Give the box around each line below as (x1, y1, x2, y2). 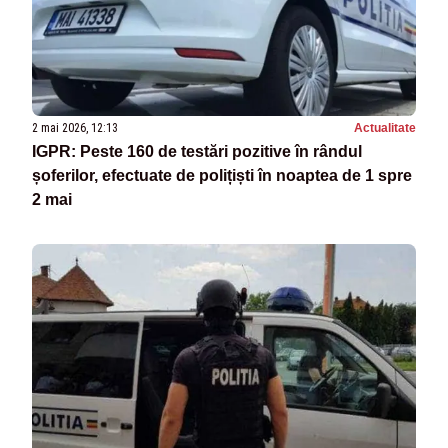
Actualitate (354, 121, 416, 136)
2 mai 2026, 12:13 (32, 121, 118, 136)
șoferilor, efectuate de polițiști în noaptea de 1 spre (32, 167, 412, 185)
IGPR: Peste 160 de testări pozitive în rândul (32, 143, 362, 161)
